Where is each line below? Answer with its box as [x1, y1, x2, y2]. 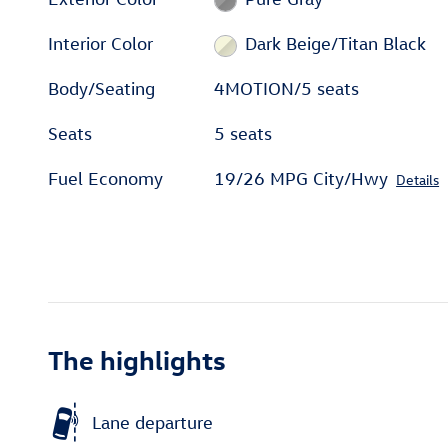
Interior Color [48, 33, 153, 55]
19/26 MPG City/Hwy [214, 168, 389, 190]
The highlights [48, 342, 226, 377]
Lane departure [92, 411, 213, 433]
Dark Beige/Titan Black [244, 33, 426, 55]
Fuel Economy [48, 168, 163, 190]
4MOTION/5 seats [214, 78, 360, 100]
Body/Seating [48, 78, 155, 100]
